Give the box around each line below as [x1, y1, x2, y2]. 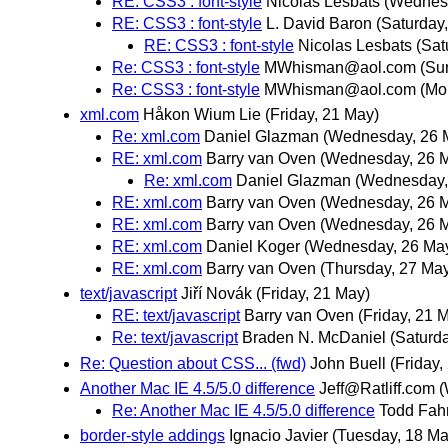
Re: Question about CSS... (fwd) [80, 354, 306, 372]
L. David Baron [266, 15, 372, 33]
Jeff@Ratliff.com [319, 379, 435, 397]
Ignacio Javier [229, 426, 328, 444]
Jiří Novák [181, 285, 252, 303]
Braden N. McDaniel [242, 329, 386, 347]
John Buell [310, 354, 386, 372]
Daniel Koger [206, 238, 300, 256]
